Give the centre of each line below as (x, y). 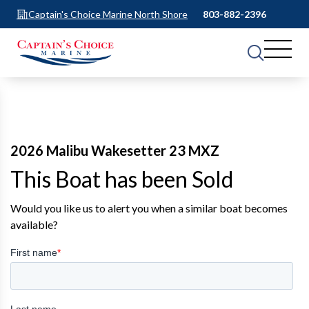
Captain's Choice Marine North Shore (108, 14)
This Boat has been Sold (122, 179)
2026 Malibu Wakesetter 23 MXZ (115, 151)
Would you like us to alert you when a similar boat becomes (149, 208)
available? (34, 225)
